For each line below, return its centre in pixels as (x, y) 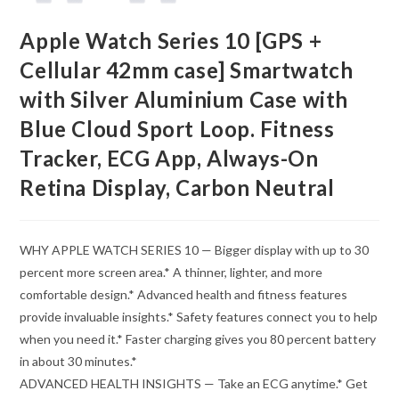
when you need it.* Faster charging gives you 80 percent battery (198, 338)
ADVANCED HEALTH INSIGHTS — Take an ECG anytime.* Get (194, 383)
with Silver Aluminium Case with (184, 99)
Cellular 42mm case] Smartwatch (187, 69)
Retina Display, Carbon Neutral (177, 187)
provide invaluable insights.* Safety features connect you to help (199, 316)
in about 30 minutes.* (79, 361)
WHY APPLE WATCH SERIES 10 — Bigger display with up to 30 (195, 249)
